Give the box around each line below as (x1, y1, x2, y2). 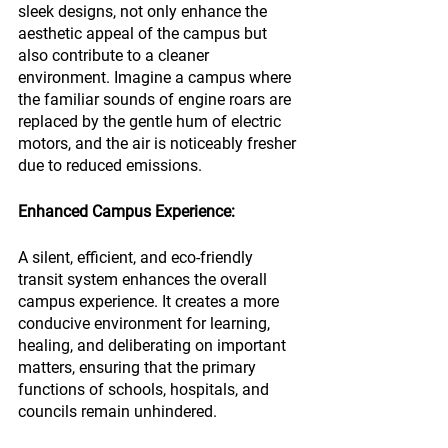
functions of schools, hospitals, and (18, 380, 273, 399)
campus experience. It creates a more (18, 292, 283, 311)
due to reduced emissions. (18, 156, 202, 175)
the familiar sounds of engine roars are (18, 90, 295, 109)
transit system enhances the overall (18, 270, 271, 289)
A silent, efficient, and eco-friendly (18, 248, 257, 267)
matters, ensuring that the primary (18, 358, 260, 377)
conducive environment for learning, (18, 314, 274, 333)
